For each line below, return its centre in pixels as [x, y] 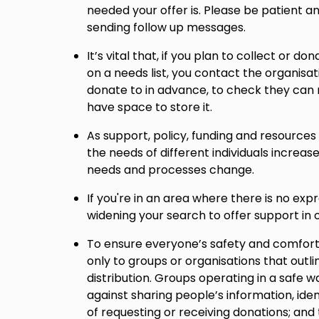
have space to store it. [150, 108]
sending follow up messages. [166, 28]
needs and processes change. [171, 170]
